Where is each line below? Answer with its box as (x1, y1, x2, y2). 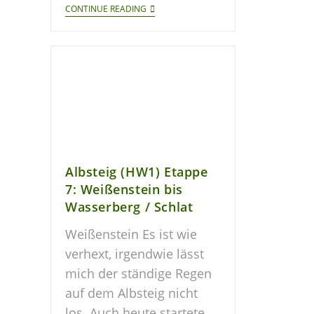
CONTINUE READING (65, 2, 146, 15)
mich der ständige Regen (65, 265, 212, 282)
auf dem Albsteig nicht (65, 285, 198, 302)
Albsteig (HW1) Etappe (65, 163, 208, 181)
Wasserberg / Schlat (65, 198, 193, 216)
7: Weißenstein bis (65, 181, 183, 198)
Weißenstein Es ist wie (65, 226, 197, 243)
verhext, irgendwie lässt (65, 245, 204, 263)
